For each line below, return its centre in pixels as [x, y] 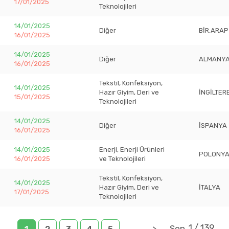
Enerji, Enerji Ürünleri [132, 150]
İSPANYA [213, 125]
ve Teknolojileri [122, 159]
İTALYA [210, 187]
